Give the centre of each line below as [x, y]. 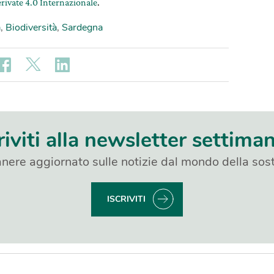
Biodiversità [31, 28]
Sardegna [82, 28]
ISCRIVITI [126, 199]
